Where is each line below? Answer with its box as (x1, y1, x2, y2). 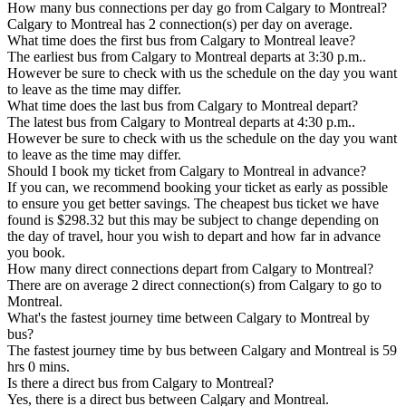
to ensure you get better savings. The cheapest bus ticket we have (7, 196, 379, 212)
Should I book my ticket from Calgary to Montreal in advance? (7, 163, 366, 179)
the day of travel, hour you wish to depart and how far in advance (7, 228, 381, 245)
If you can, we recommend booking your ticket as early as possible (7, 179, 388, 196)
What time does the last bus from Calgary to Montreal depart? (7, 98, 358, 114)
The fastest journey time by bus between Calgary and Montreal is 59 (7, 343, 397, 359)
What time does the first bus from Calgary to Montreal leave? (7, 33, 355, 49)
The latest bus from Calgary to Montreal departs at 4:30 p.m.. (7, 114, 355, 130)
